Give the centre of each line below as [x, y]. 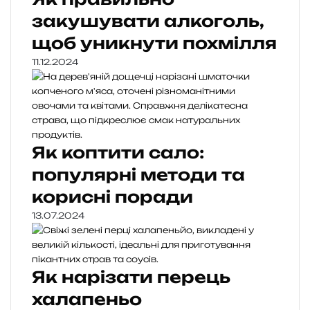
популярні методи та [138, 175]
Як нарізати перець [131, 277]
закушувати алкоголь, [148, 21]
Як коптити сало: [118, 153]
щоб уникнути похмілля [154, 44]
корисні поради [112, 197]
